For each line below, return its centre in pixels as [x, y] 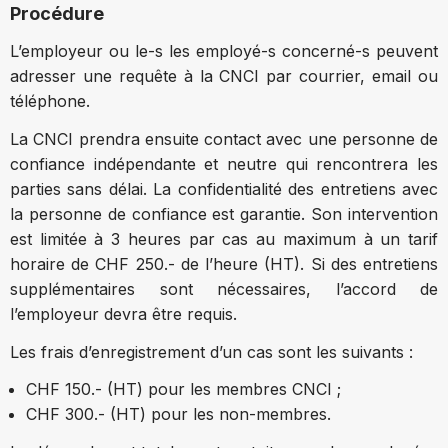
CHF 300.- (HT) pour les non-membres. [178, 414]
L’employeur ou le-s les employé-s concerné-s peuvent [224, 51]
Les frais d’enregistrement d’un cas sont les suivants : [211, 351]
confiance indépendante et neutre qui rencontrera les [224, 163]
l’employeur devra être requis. [123, 313]
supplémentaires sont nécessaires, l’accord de [224, 288]
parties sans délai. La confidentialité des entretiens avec [224, 188]
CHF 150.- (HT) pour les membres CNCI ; [183, 389]
